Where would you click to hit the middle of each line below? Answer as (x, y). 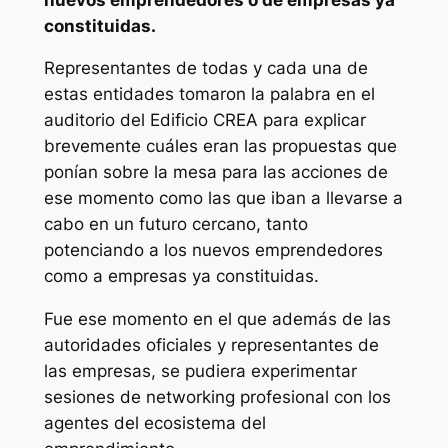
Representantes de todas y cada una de (205, 68)
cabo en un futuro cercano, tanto (175, 224)
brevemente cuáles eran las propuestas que (220, 146)
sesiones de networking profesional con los (217, 397)
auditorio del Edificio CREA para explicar (204, 120)
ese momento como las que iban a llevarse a (223, 198)
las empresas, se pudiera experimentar (200, 371)
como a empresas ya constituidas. (181, 276)
